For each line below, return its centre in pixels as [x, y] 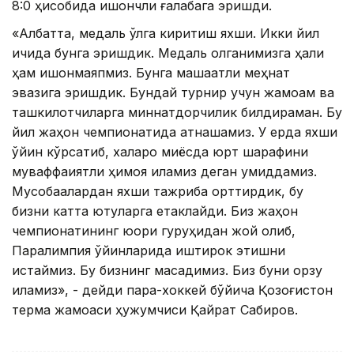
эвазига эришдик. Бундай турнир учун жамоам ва [173, 93]
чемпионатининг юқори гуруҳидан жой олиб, [154, 231]
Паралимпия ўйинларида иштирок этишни [149, 251]
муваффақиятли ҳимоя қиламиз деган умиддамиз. [164, 172]
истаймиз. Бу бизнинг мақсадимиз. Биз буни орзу [167, 271]
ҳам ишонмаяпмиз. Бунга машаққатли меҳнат [151, 73]
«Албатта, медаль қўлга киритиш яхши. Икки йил [166, 34]
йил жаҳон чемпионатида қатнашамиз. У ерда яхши [175, 132]
